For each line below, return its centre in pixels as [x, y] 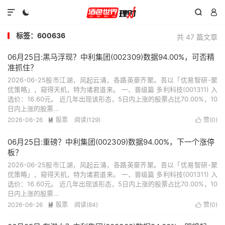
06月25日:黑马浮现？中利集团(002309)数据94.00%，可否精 [111, 57]
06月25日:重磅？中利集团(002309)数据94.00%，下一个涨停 [111, 142]
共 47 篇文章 [197, 37]
